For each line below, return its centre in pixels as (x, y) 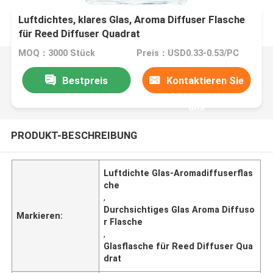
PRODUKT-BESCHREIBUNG (74, 135)
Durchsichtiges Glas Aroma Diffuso (179, 209)
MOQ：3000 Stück (57, 53)
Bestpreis (85, 80)
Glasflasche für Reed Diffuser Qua (179, 246)
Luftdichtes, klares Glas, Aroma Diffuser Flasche (132, 20)
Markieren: (40, 215)
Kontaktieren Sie (205, 80)
